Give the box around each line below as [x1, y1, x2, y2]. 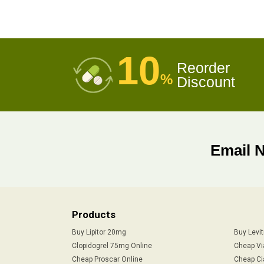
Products [72, 208, 115, 220]
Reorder [177, 60, 230, 77]
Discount [177, 74, 235, 91]
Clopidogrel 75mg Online [72, 241, 152, 250]
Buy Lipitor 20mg [72, 227, 126, 236]
